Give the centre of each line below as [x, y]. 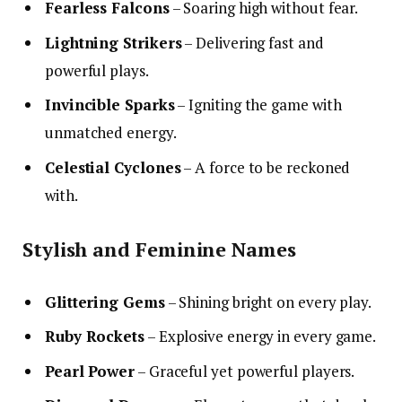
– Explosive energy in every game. [260, 336]
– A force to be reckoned [266, 167]
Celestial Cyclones [113, 167]
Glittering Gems [105, 301]
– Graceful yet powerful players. [245, 371]
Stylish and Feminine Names [159, 249]
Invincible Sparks [110, 105]
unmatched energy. [111, 133]
